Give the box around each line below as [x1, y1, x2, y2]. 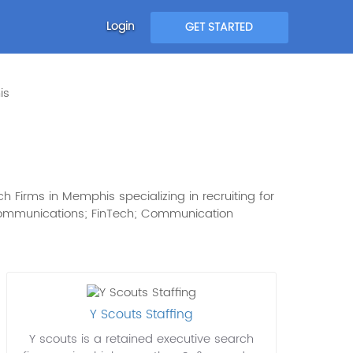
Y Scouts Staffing [89, 304, 193, 325]
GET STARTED [185, 18, 254, 36]
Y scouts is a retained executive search [28, 329, 254, 350]
